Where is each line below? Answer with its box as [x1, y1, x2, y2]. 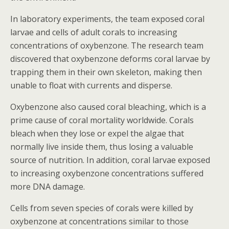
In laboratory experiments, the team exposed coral [10, 13, 204, 25]
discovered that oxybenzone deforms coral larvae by [10, 53, 210, 65]
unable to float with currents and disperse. [10, 80, 172, 91]
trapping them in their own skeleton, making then [10, 66, 202, 78]
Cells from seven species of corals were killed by [10, 202, 193, 214]
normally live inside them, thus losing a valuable [10, 141, 193, 153]
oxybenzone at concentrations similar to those [10, 216, 189, 227]
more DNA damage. [10, 181, 85, 193]
